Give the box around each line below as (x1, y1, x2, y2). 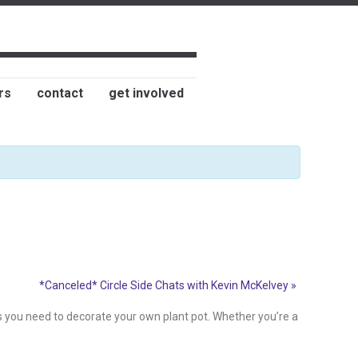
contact (37, 86, 83, 101)
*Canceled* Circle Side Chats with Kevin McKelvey (39, 279, 291, 292)
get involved (109, 86, 184, 101)
